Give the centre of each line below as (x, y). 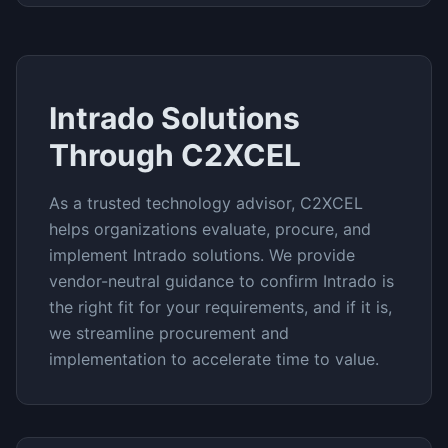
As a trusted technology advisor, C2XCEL (206, 203)
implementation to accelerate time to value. (214, 359)
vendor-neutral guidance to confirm (183, 281)
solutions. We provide (271, 255)
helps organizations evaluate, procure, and (210, 229)
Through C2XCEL (175, 155)
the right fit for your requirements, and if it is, (220, 307)
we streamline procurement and (169, 333)
